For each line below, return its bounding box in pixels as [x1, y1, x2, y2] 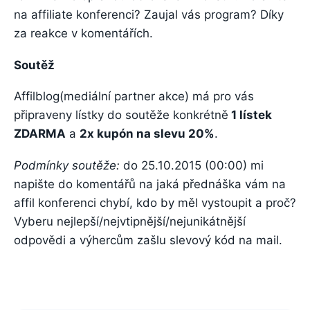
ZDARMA [14, 127, 66, 141]
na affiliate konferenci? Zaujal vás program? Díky [14, 8, 284, 22]
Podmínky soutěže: [14, 158, 120, 173]
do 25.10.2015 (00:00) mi [120, 158, 264, 173]
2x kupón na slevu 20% [80, 127, 215, 141]
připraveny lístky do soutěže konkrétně [14, 108, 228, 122]
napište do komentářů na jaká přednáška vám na [14, 177, 286, 192]
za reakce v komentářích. [14, 26, 153, 41]
